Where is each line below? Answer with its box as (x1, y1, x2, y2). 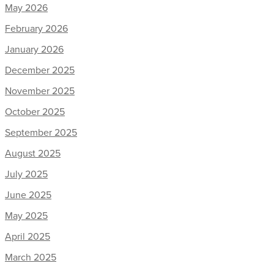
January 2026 (5, 42, 64, 56)
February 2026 (5, 21, 68, 35)
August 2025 (5, 146, 61, 160)
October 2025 (5, 105, 65, 119)
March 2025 (5, 250, 56, 264)
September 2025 (5, 125, 77, 139)
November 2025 (5, 84, 75, 98)
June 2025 (5, 188, 51, 202)
